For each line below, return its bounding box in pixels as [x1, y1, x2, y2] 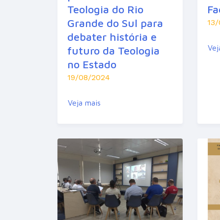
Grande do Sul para [67, 17, 163, 30]
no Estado [67, 58, 116, 71]
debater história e [67, 30, 157, 44]
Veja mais [68, 98, 101, 108]
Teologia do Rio [67, 3, 143, 16]
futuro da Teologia [67, 44, 160, 57]
